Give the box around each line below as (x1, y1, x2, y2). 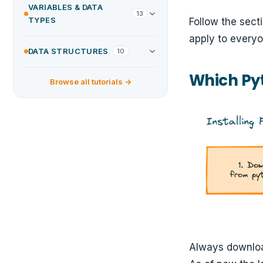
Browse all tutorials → (49, 77, 131, 86)
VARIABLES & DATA (28, 2, 103, 12)
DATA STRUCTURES (28, 46, 109, 56)
